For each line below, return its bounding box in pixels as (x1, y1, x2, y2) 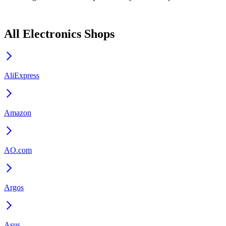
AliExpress (4, 71, 39, 80)
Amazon (4, 108, 31, 117)
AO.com (4, 145, 32, 154)
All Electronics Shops (4, 27, 115, 40)
